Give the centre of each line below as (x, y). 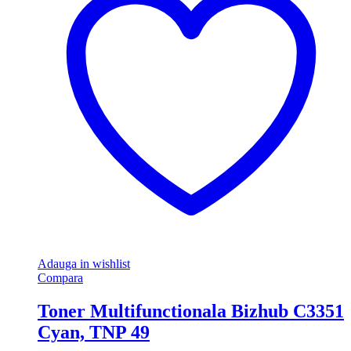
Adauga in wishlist (84, 264)
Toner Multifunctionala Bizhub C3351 (191, 311)
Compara (60, 278)
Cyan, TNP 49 (94, 333)
